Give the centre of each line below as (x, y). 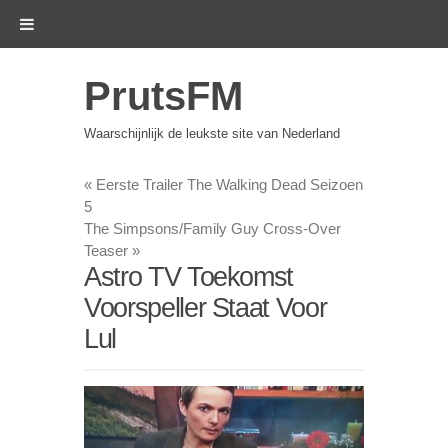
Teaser (108, 250)
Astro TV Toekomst (189, 277)
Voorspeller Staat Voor (205, 308)
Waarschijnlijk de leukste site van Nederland (212, 133)
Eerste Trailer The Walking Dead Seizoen (227, 184)
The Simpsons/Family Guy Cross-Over (212, 228)
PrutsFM (163, 96)
